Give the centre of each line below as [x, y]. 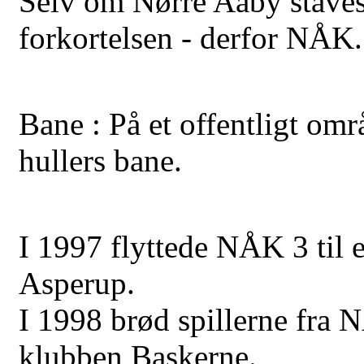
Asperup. [77, 284]
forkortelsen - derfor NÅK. [191, 38]
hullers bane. [100, 161]
